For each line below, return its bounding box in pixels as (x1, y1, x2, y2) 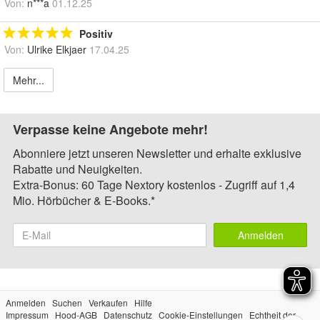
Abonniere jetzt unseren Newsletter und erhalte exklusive (13, 145, 301, 162)
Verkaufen (89, 296, 128, 309)
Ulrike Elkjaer (27, 42, 86, 57)
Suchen (52, 296, 82, 309)
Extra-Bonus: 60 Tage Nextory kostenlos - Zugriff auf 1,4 (13, 176, 295, 194)
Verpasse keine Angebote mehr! (13, 120, 208, 139)
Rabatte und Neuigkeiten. (13, 161, 142, 178)
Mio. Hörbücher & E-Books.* (13, 192, 155, 209)
